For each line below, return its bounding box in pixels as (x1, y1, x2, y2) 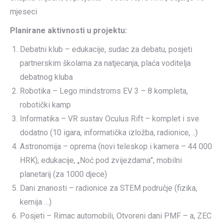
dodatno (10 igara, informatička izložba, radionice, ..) (20, 128, 198, 137)
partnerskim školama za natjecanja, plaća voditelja (20, 58, 191, 68)
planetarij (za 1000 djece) (20, 169, 107, 179)
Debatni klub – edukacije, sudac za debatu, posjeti (20, 45, 192, 54)
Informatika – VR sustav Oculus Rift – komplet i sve (20, 114, 199, 123)
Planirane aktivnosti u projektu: (10, 26, 127, 35)
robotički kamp (20, 100, 71, 110)
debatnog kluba (20, 72, 73, 82)
